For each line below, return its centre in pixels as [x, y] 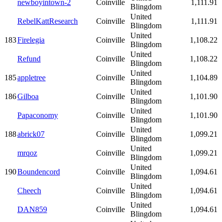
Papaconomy [38, 115]
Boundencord [39, 172]
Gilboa [28, 97]
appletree [31, 78]
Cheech [29, 191]
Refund [29, 59]
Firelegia [31, 40]
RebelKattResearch [48, 21]
